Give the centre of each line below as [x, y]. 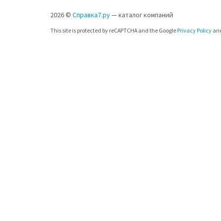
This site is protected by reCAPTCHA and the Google [114, 30]
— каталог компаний [142, 15]
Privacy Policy [194, 30]
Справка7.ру [91, 15]
